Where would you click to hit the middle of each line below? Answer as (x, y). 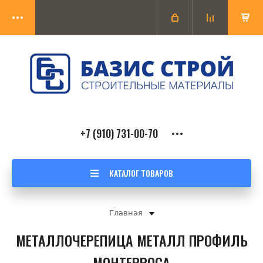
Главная (126, 213)
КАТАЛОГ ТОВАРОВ (141, 173)
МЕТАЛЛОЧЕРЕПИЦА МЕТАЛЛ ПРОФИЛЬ (131, 240)
